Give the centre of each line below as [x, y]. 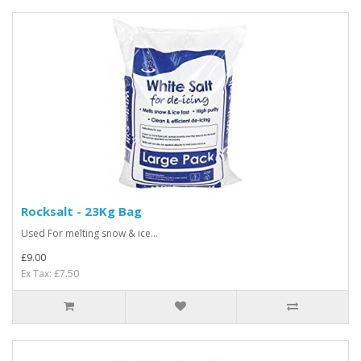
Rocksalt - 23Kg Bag [81, 211]
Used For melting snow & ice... [89, 233]
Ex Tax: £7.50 [50, 274]
